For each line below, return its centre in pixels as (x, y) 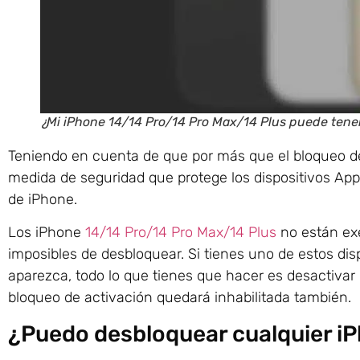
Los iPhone (47, 233)
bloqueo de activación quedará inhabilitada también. (180, 298)
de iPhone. (43, 199)
